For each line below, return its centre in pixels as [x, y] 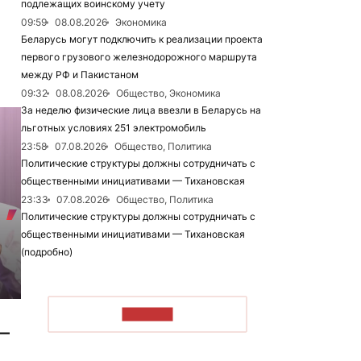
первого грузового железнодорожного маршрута [139, 57]
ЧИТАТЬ [147, 314]
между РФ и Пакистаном [80, 75]
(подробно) [47, 252]
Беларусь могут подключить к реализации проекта [142, 39]
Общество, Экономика [168, 93]
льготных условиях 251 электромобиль [114, 128]
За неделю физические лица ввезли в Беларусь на [141, 110]
